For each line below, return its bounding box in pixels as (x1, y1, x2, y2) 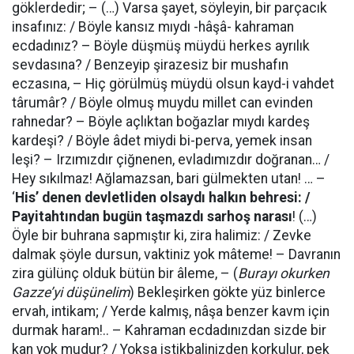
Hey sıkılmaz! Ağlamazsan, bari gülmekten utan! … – (12, 171, 326, 186)
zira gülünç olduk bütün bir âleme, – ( (12, 265, 238, 281)
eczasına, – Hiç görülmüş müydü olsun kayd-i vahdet (12, 76, 334, 92)
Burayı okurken (238, 265, 330, 281)
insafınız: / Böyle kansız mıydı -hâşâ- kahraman (12, 19, 294, 35)
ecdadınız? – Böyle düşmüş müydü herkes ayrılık (12, 38, 310, 54)
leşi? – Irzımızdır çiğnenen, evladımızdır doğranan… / (12, 152, 330, 168)
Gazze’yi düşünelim (12, 284, 130, 300)
